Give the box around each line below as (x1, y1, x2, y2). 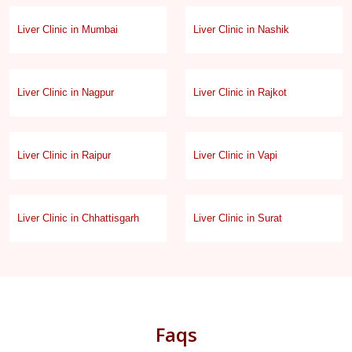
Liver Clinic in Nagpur (17, 86, 114, 98)
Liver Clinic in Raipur (17, 148, 111, 161)
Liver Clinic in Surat (193, 211, 282, 224)
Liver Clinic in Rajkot (193, 86, 287, 98)
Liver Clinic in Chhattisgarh (17, 211, 139, 224)
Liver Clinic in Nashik (193, 23, 289, 35)
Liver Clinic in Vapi (193, 148, 277, 161)
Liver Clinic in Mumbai (17, 23, 118, 35)
